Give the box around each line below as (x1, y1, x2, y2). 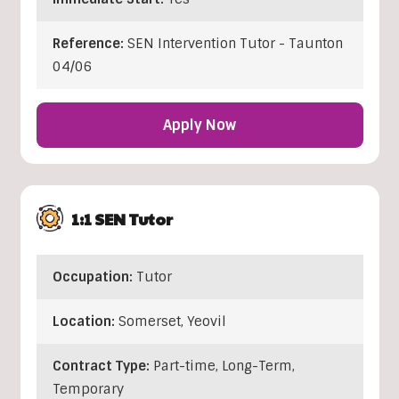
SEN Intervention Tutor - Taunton (126, 34, 343, 53)
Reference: (52, 34, 127, 53)
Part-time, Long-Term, (152, 356, 295, 375)
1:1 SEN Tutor (70, 207, 173, 230)
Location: (52, 312, 118, 330)
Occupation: (52, 267, 136, 286)
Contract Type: (52, 356, 153, 375)
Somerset (118, 312, 181, 330)
